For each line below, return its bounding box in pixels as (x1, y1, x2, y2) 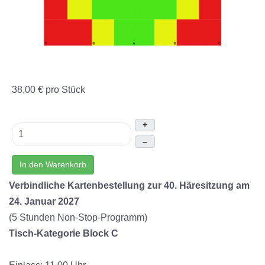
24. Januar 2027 (9, 196, 79, 206)
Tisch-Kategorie (9, 228, 80, 238)
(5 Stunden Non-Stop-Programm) (9, 212, 147, 222)
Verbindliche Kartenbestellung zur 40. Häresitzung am (9, 180, 250, 190)
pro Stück (46, 85, 85, 95)
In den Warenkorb (20, 160, 86, 169)
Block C (83, 228, 118, 238)
